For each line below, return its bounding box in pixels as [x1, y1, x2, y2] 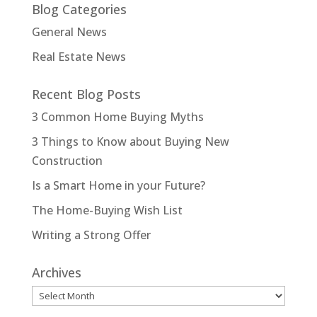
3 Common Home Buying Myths [31, 108, 204, 125]
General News [31, 23, 107, 40]
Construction [31, 152, 103, 168]
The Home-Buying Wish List [31, 202, 183, 218]
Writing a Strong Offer [31, 226, 151, 243]
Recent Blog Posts [31, 85, 141, 103]
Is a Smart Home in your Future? [31, 177, 205, 193]
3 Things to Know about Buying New [31, 133, 229, 149]
